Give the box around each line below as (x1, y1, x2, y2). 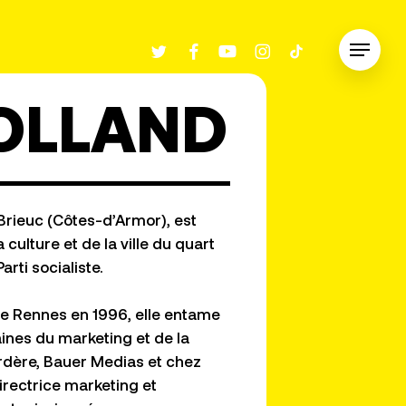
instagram (244, 39, 318, 56)
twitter (140, 39, 190, 56)
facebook (175, 39, 246, 56)
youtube (209, 39, 271, 56)
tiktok (278, 39, 323, 56)
